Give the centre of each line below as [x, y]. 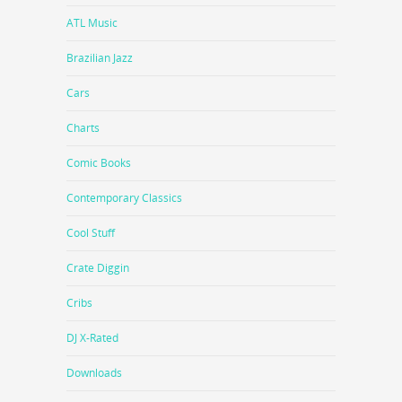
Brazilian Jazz [100, 58]
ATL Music [92, 23]
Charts [83, 128]
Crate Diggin [98, 268]
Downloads [94, 373]
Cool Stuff [91, 233]
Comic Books [99, 163]
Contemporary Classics [124, 198]
